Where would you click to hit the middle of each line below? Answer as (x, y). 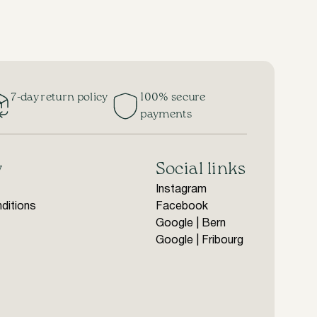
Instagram (181, 190)
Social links (201, 170)
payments (166, 115)
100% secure (173, 98)
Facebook (182, 207)
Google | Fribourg (200, 241)
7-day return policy (59, 98)
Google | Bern (191, 224)
